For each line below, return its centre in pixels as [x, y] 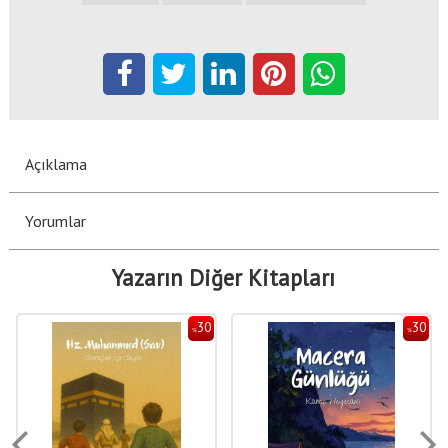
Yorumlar [55, 220]
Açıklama [55, 163]
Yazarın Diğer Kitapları [224, 277]
